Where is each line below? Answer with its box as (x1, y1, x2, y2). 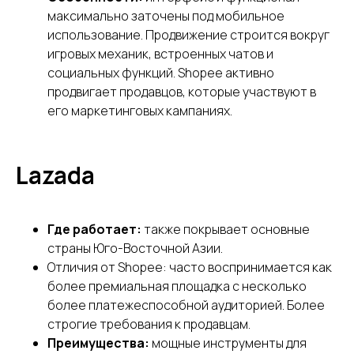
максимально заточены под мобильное (47, 6, 284, 24)
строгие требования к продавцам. (47, 314, 250, 333)
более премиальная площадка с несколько (47, 277, 307, 295)
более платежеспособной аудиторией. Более (47, 296, 325, 314)
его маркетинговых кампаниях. (47, 101, 232, 119)
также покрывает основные (141, 220, 310, 238)
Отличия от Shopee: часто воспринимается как (47, 258, 332, 276)
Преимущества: (47, 333, 149, 352)
